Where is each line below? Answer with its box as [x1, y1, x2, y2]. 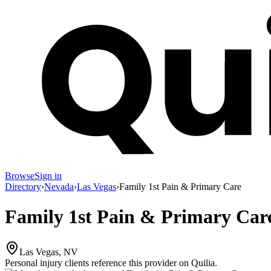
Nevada [44, 181, 74, 192]
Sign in [34, 171, 62, 181]
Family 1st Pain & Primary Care [119, 181, 241, 192]
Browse [5, 171, 34, 181]
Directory [5, 181, 41, 192]
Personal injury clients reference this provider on [5, 258, 189, 269]
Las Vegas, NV [19, 247, 78, 258]
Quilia [191, 258, 215, 269]
